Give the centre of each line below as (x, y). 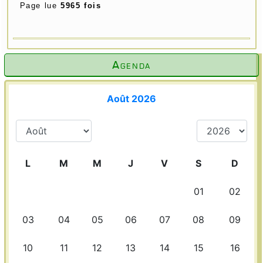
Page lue (40, 6)
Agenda (131, 65)
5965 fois (81, 6)
